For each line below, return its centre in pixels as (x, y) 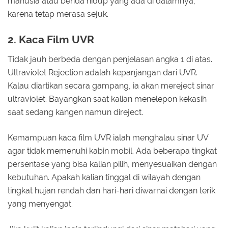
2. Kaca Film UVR (51, 40)
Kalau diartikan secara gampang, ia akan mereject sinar (111, 85)
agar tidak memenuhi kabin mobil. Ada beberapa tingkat (112, 151)
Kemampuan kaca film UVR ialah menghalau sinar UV (108, 137)
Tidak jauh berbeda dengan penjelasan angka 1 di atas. (110, 59)
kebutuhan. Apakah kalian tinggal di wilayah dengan (104, 177)
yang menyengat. (41, 204)
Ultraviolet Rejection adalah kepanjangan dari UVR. (103, 72)
